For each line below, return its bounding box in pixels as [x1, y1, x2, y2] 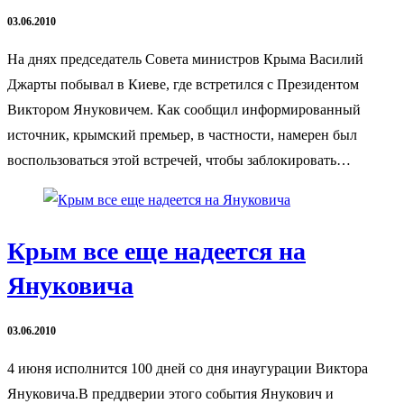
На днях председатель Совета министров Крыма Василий [7, 51, 363, 68]
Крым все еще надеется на [7, 236, 306, 265]
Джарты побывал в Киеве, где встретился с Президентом [7, 77, 359, 93]
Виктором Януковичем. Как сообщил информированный [7, 102, 361, 118]
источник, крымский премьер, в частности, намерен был [7, 127, 357, 143]
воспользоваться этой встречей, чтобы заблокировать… [7, 152, 351, 169]
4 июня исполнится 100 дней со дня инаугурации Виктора [7, 361, 368, 377]
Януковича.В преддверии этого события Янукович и [7, 386, 334, 402]
